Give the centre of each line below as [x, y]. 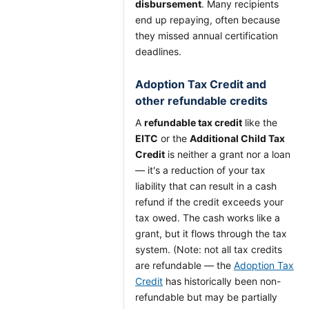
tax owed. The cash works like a [208, 218]
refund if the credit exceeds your [209, 202]
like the [260, 122]
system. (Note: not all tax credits [209, 249]
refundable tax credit [193, 122]
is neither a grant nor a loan [228, 154]
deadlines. [158, 51]
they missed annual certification [207, 36]
